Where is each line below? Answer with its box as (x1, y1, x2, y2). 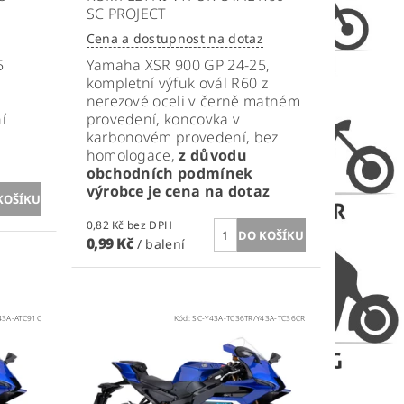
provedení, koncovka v (86, 109, 241, 130)
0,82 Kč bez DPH (127, 217, 173, 234)
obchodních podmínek (86, 163, 253, 184)
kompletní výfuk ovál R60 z (86, 73, 268, 94)
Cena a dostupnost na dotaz (86, 30, 263, 48)
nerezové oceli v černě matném (86, 91, 300, 112)
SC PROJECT (86, 4, 167, 24)
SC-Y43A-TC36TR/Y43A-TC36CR (192, 312, 306, 323)
